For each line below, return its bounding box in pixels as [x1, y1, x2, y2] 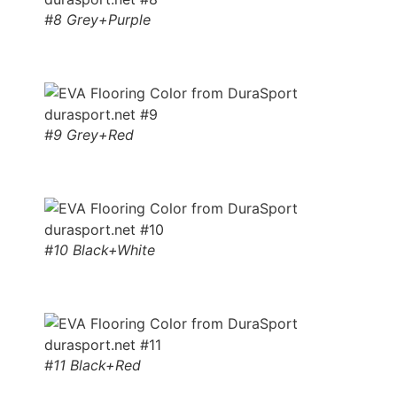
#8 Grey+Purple [44, 11, 151, 29]
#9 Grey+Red [44, 126, 134, 144]
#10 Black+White [44, 241, 155, 260]
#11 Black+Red [44, 356, 141, 375]
